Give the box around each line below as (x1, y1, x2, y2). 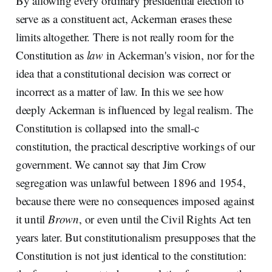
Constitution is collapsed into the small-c (15, 120, 199, 135)
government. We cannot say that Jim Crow (15, 156, 207, 172)
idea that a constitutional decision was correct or (15, 65, 231, 81)
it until (15, 211, 48, 226)
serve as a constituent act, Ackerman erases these (15, 10, 232, 26)
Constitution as (15, 47, 87, 63)
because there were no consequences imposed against (15, 192, 255, 208)
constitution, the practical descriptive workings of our (15, 138, 256, 154)
